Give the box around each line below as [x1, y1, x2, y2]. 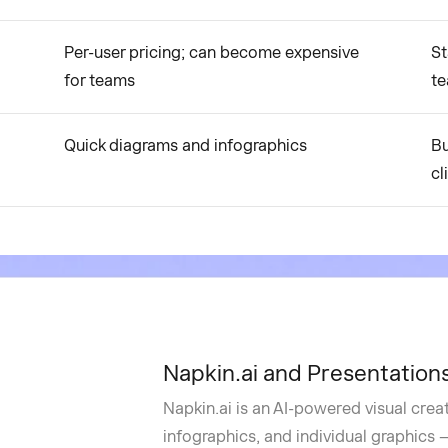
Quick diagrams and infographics [64, 136, 307, 155]
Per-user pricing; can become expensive [64, 43, 359, 62]
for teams [64, 71, 135, 90]
